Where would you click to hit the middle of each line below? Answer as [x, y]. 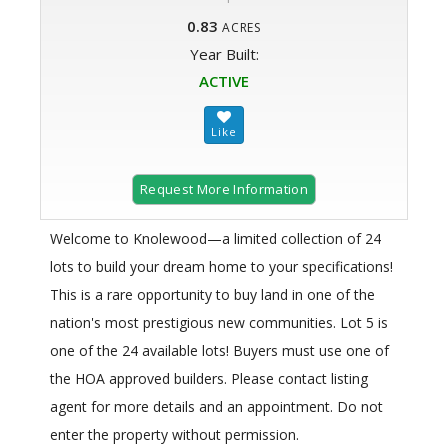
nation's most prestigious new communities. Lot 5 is [219, 323]
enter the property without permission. [174, 435]
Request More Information [224, 189]
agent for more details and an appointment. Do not [216, 407]
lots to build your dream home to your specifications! [221, 267]
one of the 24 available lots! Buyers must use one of [219, 351]
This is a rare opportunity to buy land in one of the [212, 295]
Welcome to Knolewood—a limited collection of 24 [215, 239]
